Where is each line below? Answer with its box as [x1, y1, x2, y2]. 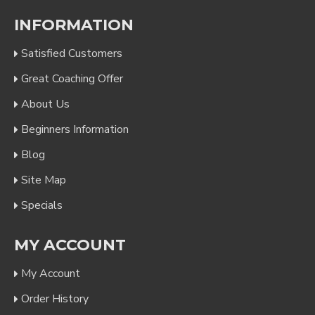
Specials [21, 198, 63, 213]
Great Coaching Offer [21, 71, 123, 86]
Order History [21, 291, 89, 307]
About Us [21, 96, 70, 112]
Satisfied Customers [21, 46, 122, 61]
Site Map [21, 172, 66, 188]
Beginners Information [21, 122, 129, 137]
